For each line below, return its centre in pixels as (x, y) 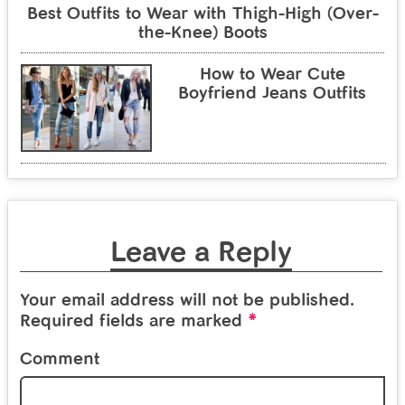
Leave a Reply (201, 252)
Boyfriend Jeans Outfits (273, 92)
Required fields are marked (134, 321)
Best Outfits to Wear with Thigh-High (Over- (202, 13)
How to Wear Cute (272, 73)
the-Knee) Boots (202, 32)
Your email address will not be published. (188, 300)
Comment (60, 359)
